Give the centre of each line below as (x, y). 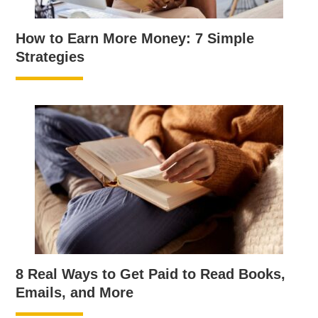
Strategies (50, 57)
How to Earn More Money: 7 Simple (135, 39)
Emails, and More (75, 293)
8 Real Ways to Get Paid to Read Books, (151, 274)
